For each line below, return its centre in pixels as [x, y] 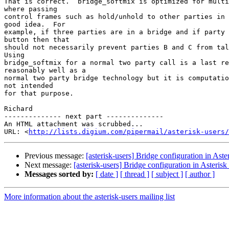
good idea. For [35, 25]
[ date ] [107, 174]
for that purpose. [39, 94]
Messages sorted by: [59, 174]
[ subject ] [167, 174]
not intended [29, 86]
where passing [31, 9]
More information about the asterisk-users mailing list [89, 197]
